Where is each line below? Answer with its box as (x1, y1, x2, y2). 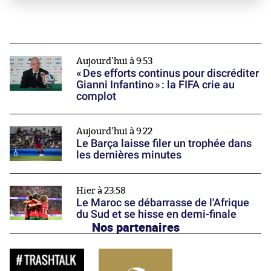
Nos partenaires (91, 218, 180, 236)
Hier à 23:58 (76, 186, 126, 195)
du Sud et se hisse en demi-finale (76, 207, 237, 220)
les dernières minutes (76, 148, 181, 161)
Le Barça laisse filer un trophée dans (76, 136, 252, 149)
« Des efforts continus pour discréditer (76, 66, 259, 79)
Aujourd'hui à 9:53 (76, 56, 153, 66)
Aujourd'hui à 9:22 (76, 126, 152, 136)
